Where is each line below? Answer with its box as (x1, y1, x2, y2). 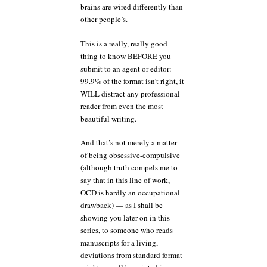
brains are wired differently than (80, 1, 183, 12)
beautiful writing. (80, 113, 136, 124)
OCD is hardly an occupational (80, 187, 180, 198)
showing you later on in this (80, 212, 170, 223)
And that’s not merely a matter (80, 137, 177, 148)
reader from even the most (80, 100, 163, 111)
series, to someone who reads (80, 225, 173, 235)
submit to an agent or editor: (80, 63, 172, 74)
